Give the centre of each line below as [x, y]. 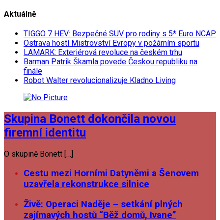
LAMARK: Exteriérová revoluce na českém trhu [103, 53]
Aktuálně [20, 14]
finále [33, 71]
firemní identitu [45, 133]
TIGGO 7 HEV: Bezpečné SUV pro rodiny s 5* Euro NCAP [120, 34]
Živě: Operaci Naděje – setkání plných [103, 204]
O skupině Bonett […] [39, 154]
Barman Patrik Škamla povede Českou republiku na [110, 62]
